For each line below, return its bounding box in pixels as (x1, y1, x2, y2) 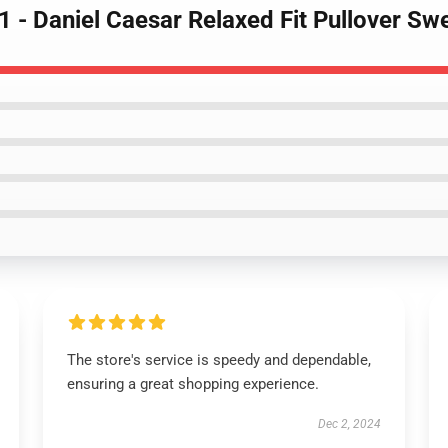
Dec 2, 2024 (318, 417, 382, 431)
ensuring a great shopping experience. (66, 375, 319, 393)
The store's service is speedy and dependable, (66, 351, 371, 369)
